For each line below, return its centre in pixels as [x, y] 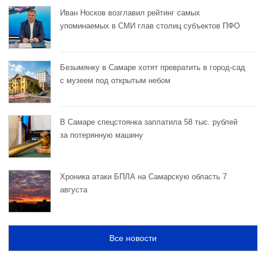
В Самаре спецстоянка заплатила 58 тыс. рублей [149, 122]
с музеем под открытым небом [115, 80]
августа [74, 189]
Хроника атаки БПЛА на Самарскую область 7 [143, 176]
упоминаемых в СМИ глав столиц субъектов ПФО [150, 26]
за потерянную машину [102, 135]
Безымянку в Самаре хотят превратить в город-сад [153, 67]
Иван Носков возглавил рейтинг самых [130, 12]
